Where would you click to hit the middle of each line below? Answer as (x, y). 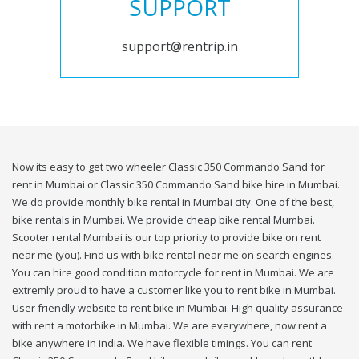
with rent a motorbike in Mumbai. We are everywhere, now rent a (169, 326)
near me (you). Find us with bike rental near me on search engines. (173, 255)
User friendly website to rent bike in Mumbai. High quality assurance (177, 308)
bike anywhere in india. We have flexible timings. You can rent (162, 343)
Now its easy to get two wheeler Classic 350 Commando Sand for (168, 167)
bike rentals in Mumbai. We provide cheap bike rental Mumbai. (163, 220)
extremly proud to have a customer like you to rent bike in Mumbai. (174, 290)
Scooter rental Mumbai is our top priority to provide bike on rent (166, 238)
